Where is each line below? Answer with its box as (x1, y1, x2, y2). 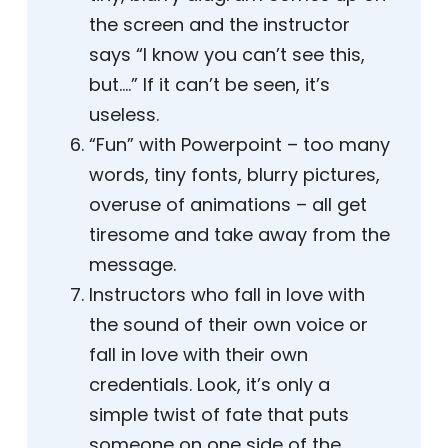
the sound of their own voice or (89, 312, 368, 338)
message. (89, 252, 176, 278)
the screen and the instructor (89, 12, 350, 38)
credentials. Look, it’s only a (89, 372, 330, 398)
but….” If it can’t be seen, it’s (89, 72, 330, 98)
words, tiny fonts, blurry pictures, (89, 162, 380, 188)
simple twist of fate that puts (89, 402, 349, 428)
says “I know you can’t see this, (89, 42, 365, 68)
